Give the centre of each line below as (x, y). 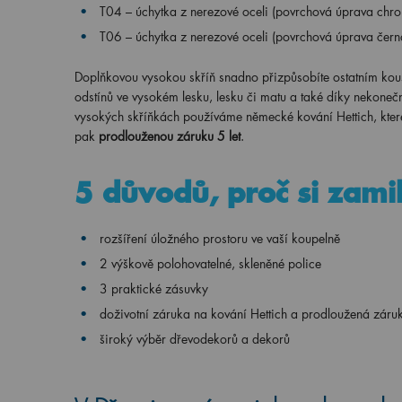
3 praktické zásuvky (153, 288)
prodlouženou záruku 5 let (169, 136)
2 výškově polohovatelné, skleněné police (212, 263)
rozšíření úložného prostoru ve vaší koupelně (219, 238)
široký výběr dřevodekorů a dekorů (194, 339)
